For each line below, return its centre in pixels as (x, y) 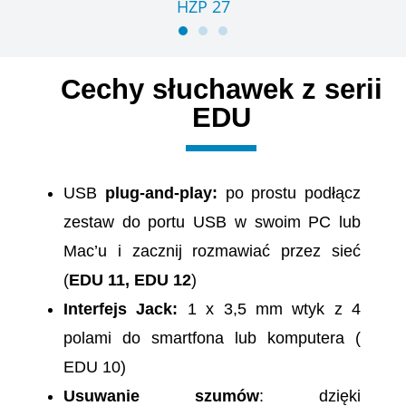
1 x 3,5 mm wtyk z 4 (274, 309)
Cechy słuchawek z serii (221, 90)
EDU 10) (95, 367)
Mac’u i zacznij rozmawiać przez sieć (212, 251)
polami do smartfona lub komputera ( (212, 338)
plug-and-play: (161, 193)
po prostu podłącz (293, 193)
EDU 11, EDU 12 (130, 280)
